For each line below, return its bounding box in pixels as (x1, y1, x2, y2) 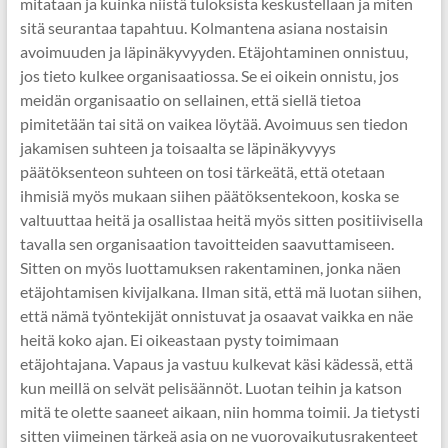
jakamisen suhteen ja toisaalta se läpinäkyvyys (19, 138, 336, 157)
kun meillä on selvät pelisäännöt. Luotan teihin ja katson (19, 378, 402, 397)
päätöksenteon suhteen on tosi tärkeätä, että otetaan (19, 162, 385, 181)
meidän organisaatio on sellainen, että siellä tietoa (19, 90, 361, 109)
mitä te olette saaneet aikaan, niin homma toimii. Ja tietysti (19, 402, 420, 421)
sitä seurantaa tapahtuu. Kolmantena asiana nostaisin (19, 18, 388, 37)
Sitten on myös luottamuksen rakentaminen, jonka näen (19, 258, 401, 277)
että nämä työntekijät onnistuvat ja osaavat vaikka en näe (19, 306, 413, 325)
